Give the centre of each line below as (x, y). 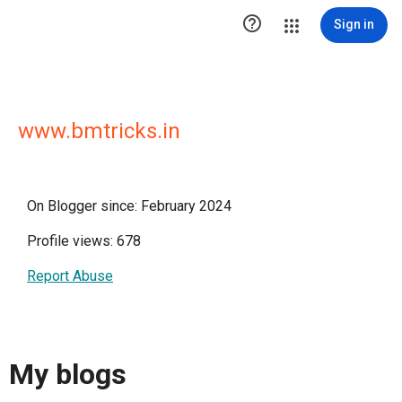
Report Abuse (70, 276)
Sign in (354, 24)
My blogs (68, 375)
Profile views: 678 (84, 241)
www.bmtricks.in (99, 131)
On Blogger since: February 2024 (129, 206)
